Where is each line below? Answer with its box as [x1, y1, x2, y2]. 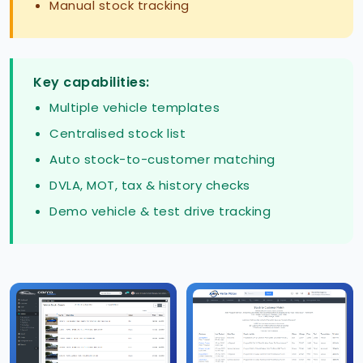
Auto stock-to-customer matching [49, 151, 275, 169]
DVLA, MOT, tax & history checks [49, 177, 250, 194]
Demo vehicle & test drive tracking [49, 203, 271, 220]
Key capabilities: [33, 73, 150, 92]
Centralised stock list [49, 125, 186, 143]
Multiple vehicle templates [49, 99, 220, 117]
